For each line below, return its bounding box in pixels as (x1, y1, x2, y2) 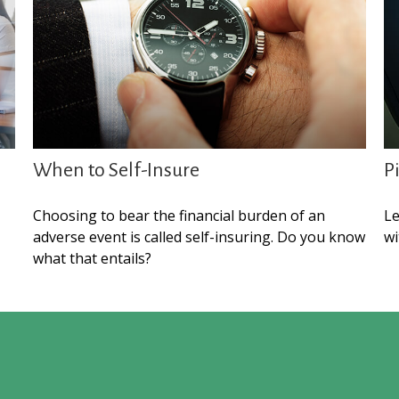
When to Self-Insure (33, 159, 200, 182)
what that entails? (33, 248, 152, 269)
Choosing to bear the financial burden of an (33, 206, 326, 226)
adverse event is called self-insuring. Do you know (33, 227, 366, 248)
